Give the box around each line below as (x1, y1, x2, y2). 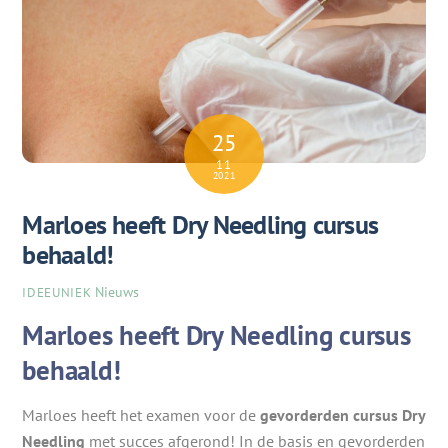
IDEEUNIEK (22, 283, 92, 301)
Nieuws (95, 281, 140, 301)
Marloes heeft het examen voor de (22, 404, 261, 425)
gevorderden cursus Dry (260, 404, 426, 425)
